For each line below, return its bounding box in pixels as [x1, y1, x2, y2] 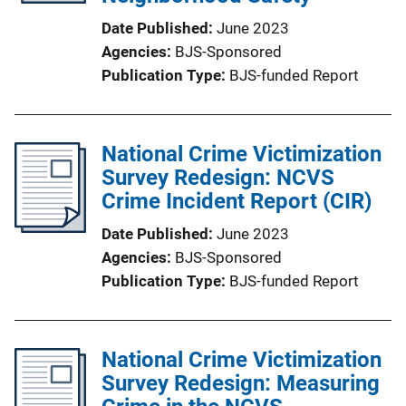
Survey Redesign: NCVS [101, 164, 334, 190]
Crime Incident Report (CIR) [101, 188, 372, 214]
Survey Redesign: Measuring [101, 370, 380, 396]
